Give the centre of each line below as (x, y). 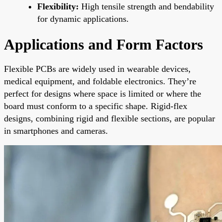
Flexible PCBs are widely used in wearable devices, (97, 69)
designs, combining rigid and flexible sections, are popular (110, 118)
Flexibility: (58, 6)
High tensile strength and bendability (146, 6)
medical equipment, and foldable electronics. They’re (100, 81)
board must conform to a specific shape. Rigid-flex (96, 106)
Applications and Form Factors (104, 44)
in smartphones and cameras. (56, 131)
